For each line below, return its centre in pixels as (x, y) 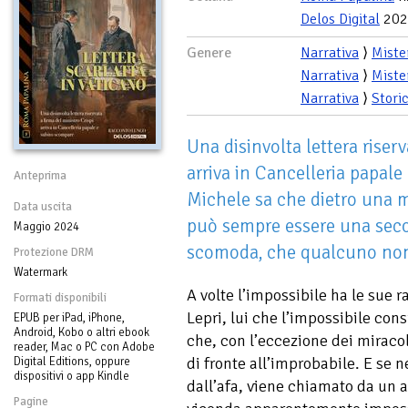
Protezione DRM (54, 252)
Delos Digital (340, 19)
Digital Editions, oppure (72, 361)
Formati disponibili (60, 297)
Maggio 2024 (46, 226)
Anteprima (40, 175)
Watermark (41, 272)
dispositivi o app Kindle (71, 376)
